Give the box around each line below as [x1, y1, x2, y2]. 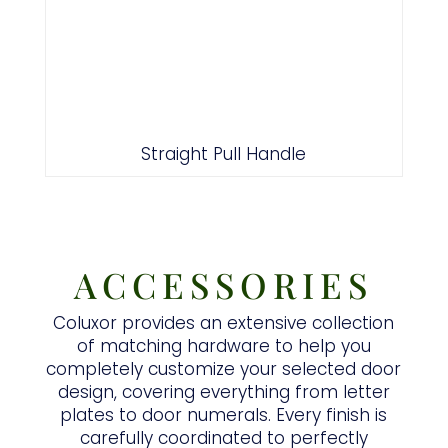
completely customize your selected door [46, 357, 402, 382]
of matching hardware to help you [76, 334, 371, 359]
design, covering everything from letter [57, 380, 390, 405]
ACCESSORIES [74, 261, 374, 309]
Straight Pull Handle [141, 142, 307, 167]
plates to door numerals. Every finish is [60, 403, 388, 428]
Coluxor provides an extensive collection [53, 311, 395, 336]
